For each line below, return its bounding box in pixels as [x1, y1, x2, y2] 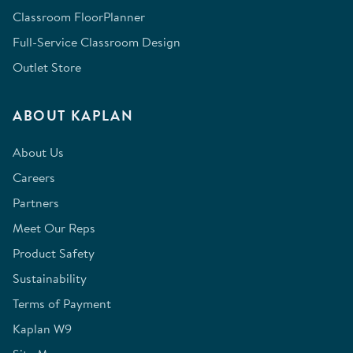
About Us [13, 143, 64, 162]
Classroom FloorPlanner [13, 8, 145, 26]
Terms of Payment [13, 295, 111, 313]
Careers [13, 169, 55, 187]
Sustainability [13, 269, 87, 288]
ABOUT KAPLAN [13, 106, 134, 126]
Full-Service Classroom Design [13, 33, 180, 51]
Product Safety [13, 244, 95, 262]
